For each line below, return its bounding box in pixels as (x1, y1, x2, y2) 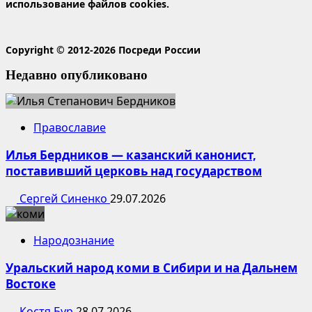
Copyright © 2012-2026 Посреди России (6, 42, 201, 56)
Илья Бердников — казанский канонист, (6, 147, 256, 164)
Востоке (6, 276, 56, 292)
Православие (33, 120, 106, 136)
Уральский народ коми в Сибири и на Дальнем (6, 260, 297, 276)
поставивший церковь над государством (6, 163, 262, 180)
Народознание (33, 233, 114, 249)
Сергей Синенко (17, 191, 110, 207)
